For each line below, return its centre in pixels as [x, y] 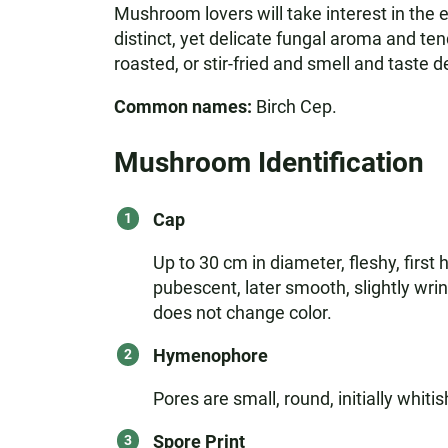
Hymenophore [210, 355]
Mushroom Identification [268, 162]
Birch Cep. [294, 106]
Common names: [182, 106]
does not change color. [242, 312]
